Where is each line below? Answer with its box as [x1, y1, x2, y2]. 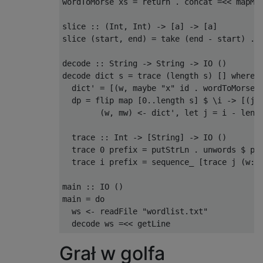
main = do [62, 194, 104, 204]
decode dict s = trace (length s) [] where [62, 70, 255, 80]
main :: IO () [62, 181, 123, 191]
